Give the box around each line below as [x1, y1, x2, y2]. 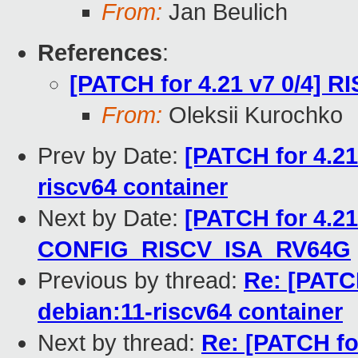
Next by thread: [38, 330, 201, 356]
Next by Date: [38, 205, 185, 232]
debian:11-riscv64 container [38, 299, 343, 325]
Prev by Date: [38, 143, 185, 169]
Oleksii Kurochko [162, 102, 343, 129]
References [38, 40, 162, 66]
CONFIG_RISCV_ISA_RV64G [38, 237, 351, 263]
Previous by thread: [38, 268, 244, 294]
